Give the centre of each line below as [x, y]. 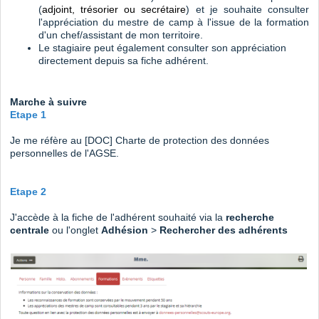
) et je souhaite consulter [248, 9]
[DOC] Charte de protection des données [177, 140]
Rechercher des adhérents [224, 230]
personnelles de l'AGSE [63, 153]
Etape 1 [28, 114]
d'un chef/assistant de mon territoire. [124, 35]
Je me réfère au [47, 140]
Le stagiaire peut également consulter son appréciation [162, 47]
